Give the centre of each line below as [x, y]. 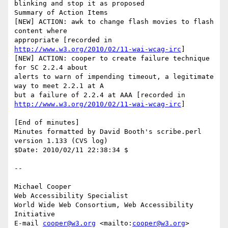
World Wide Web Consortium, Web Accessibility [104, 205]
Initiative [35, 214]
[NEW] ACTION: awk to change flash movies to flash [114, 22]
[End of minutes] [47, 123]
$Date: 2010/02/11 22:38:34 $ [71, 150]
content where [41, 31]
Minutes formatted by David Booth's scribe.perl [108, 132]
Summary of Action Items [61, 13]
